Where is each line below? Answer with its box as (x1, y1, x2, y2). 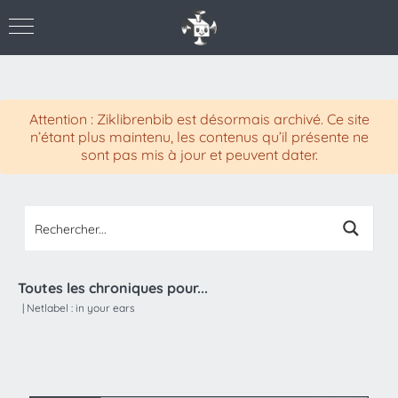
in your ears (76, 301, 135, 314)
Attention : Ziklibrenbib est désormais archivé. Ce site (28, 110, 370, 128)
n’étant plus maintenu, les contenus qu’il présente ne (29, 128, 369, 146)
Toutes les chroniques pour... (18, 279, 208, 297)
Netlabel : (27, 301, 76, 314)
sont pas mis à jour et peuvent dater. (80, 146, 318, 163)
